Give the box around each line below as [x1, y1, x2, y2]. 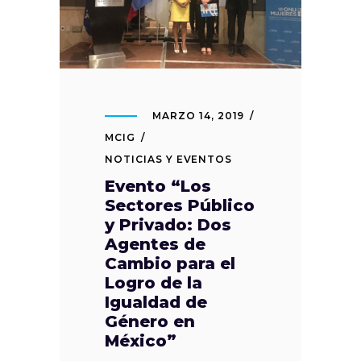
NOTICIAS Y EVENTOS [105, 153, 233, 166]
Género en [105, 312, 195, 332]
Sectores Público [105, 196, 255, 216]
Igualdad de [105, 293, 207, 313]
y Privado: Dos [105, 215, 231, 235]
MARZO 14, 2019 [152, 110, 245, 122]
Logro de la [105, 273, 202, 293]
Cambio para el [105, 254, 235, 274]
